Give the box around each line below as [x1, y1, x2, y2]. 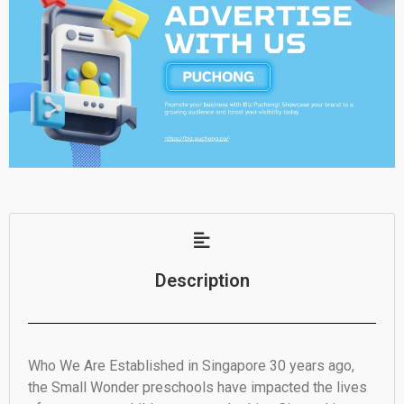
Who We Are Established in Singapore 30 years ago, [28, 356, 354, 374]
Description [154, 269, 250, 291]
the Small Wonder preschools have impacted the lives [28, 378, 367, 396]
